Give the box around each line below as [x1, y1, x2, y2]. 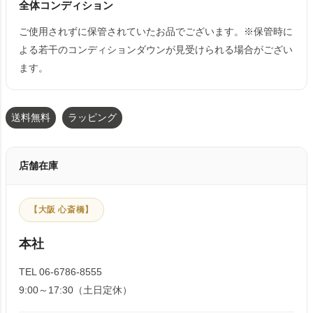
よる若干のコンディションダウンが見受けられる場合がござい [19, 44, 293, 55]
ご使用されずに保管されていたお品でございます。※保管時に [19, 26, 293, 37]
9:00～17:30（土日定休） [19, 284, 132, 296]
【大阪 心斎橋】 [29, 205, 94, 214]
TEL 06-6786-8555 [19, 266, 102, 277]
